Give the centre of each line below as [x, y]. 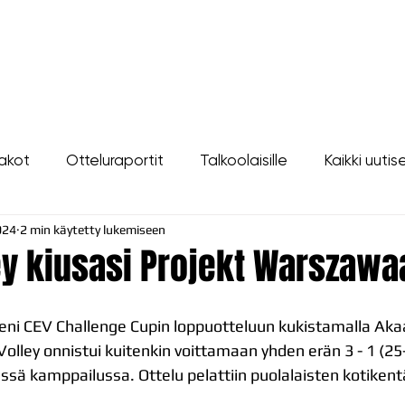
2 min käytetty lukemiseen [93, 229]
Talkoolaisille [244, 160]
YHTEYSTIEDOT [343, 45]
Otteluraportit [115, 160]
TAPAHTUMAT [243, 45]
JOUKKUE [93, 45]
